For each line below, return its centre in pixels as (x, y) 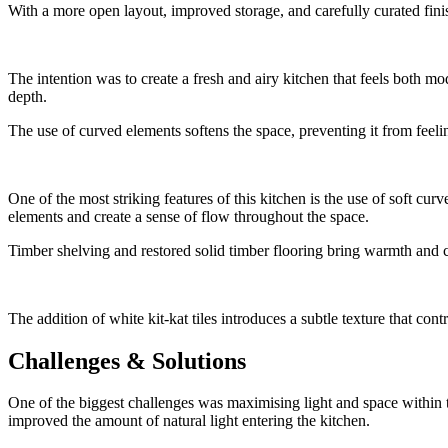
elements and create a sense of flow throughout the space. (188, 216)
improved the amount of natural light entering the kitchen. (189, 421)
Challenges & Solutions (127, 360)
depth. (27, 96)
